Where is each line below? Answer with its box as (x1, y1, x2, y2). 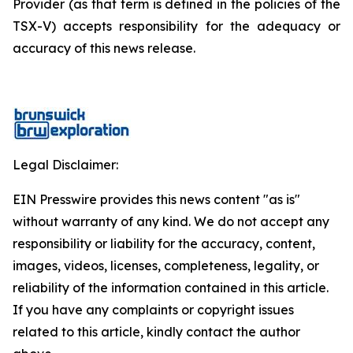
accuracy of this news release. (13, 40, 195, 56)
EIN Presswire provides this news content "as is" (13, 191, 300, 207)
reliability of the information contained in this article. (13, 280, 329, 295)
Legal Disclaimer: (13, 157, 118, 173)
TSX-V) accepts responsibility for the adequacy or (13, 18, 340, 34)
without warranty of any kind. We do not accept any (13, 214, 329, 229)
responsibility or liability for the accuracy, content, (13, 236, 315, 251)
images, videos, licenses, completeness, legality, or (13, 258, 319, 273)
